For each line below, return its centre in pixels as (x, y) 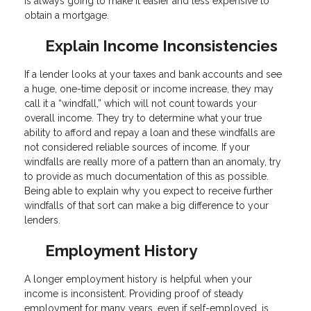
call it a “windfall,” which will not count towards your (141, 103)
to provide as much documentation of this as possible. (146, 176)
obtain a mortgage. (67, 15)
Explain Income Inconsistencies (161, 45)
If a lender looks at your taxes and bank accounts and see (153, 74)
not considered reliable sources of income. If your (137, 147)
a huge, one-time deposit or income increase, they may (149, 89)
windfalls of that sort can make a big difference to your (146, 205)
